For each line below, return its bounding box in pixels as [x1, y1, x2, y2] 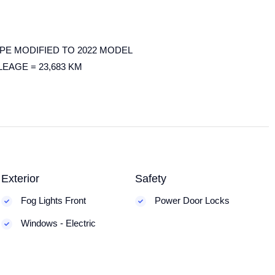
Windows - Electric [18, 218, 96, 228]
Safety [135, 172, 167, 185]
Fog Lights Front [18, 195, 87, 206]
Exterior [1, 172, 40, 185]
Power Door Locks [152, 195, 230, 206]
